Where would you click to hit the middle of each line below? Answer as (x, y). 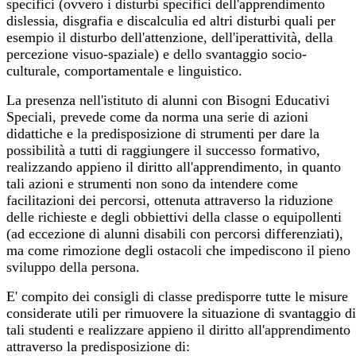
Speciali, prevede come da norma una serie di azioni (157, 116)
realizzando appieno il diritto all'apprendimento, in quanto (174, 166)
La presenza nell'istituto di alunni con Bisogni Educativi (168, 100)
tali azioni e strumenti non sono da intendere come (152, 183)
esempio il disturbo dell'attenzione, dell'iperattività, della (170, 37)
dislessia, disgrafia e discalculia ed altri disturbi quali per (171, 20)
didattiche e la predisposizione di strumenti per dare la (163, 133)
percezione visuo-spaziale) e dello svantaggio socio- (157, 54)
